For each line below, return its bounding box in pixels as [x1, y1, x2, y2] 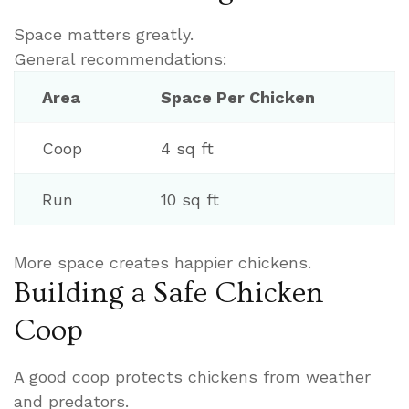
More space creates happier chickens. [14, 253, 311, 273]
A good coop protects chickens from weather [14, 367, 371, 387]
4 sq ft [161, 139, 214, 159]
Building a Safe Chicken [14, 277, 324, 310]
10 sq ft [161, 190, 219, 210]
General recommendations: [14, 49, 227, 69]
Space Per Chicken [161, 88, 315, 108]
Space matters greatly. [14, 25, 194, 45]
